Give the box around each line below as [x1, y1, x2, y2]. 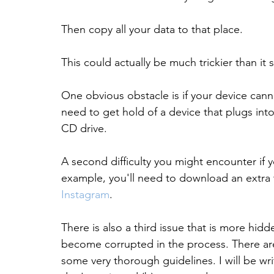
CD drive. [61, 122, 107, 136]
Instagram [61, 188, 109, 202]
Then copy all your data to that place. [61, 23, 243, 37]
